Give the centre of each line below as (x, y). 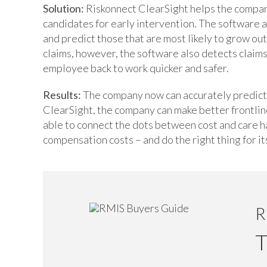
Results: (62, 95)
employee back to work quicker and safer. (136, 68)
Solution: (64, 9)
